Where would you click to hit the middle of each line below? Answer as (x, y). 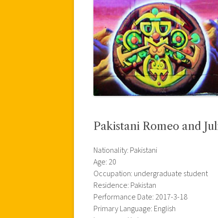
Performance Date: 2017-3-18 (140, 197)
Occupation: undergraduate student (151, 173)
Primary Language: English (135, 209)
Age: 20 (105, 162)
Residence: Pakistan (125, 185)
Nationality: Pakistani (125, 150)
